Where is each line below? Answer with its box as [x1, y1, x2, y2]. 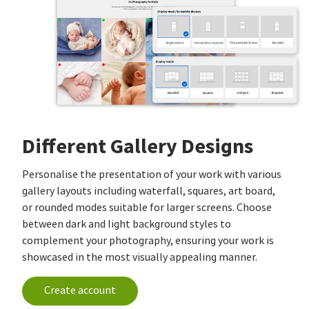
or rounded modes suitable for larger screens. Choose [22, 200, 272, 215]
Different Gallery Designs [22, 132, 253, 160]
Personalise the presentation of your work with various [22, 167, 281, 181]
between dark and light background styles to [22, 217, 231, 231]
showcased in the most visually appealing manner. [22, 250, 257, 264]
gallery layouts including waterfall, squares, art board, [22, 183, 275, 198]
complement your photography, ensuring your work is [22, 233, 274, 248]
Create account [44, 283, 116, 297]
